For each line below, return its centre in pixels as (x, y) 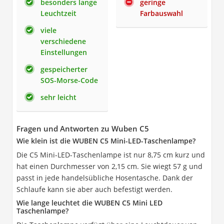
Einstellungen (64, 52)
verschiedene (63, 41)
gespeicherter (64, 69)
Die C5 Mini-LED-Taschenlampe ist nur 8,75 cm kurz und (111, 154)
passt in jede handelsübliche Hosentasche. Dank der (105, 177)
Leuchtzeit (58, 13)
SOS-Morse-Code (69, 80)
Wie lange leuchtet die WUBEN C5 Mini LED (89, 202)
